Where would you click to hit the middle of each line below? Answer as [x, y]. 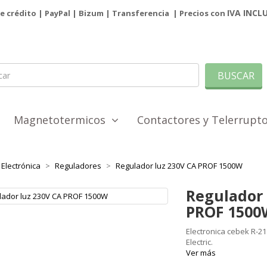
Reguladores [78, 166]
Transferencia [141, 13]
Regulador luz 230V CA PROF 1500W [179, 166]
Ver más [201, 253]
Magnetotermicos [63, 120]
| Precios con [199, 13]
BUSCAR [235, 76]
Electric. [200, 242]
